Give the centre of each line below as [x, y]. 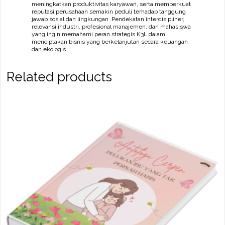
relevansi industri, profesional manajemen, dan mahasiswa [111, 26]
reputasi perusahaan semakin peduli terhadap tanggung [109, 11]
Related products [59, 77]
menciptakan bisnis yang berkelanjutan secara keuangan [110, 41]
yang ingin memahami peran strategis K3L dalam [98, 34]
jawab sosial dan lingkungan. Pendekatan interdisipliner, [108, 19]
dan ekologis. [49, 49]
